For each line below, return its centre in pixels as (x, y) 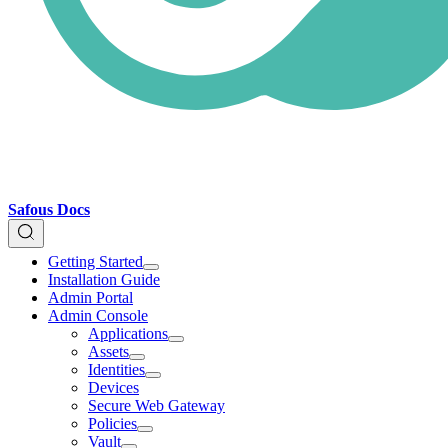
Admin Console (98, 315)
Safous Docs (49, 209)
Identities (116, 369)
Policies (112, 423)
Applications (128, 333)
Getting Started (95, 261)
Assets (108, 351)
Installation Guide (104, 279)
